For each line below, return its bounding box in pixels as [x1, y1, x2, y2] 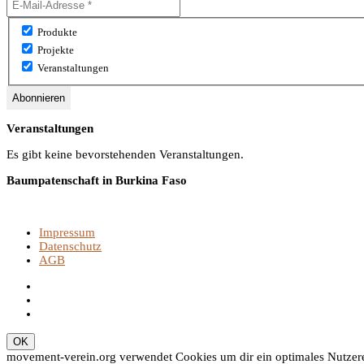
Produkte [35, 26, 78, 39]
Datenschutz [39, 239, 102, 253]
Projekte [35, 44, 75, 57]
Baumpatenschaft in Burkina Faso [6, 173, 187, 187]
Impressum [39, 225, 95, 239]
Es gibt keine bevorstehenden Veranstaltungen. [6, 147, 244, 161]
